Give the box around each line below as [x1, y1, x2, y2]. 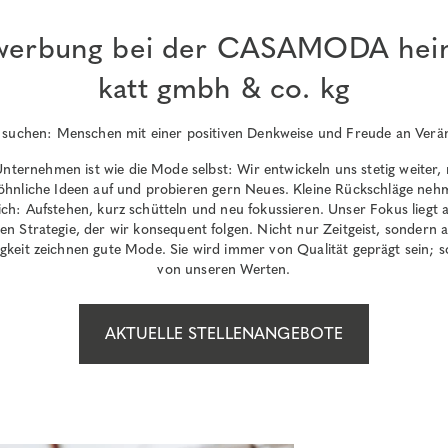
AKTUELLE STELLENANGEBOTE [104, 324, 344, 344]
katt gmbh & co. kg [98, 71, 350, 106]
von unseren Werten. [157, 261, 291, 279]
